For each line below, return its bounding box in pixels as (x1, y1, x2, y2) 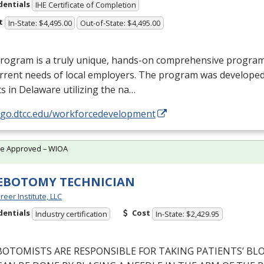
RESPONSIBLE (74, 244, 136, 258)
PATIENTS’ (194, 244, 246, 258)
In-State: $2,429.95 (156, 208, 220, 219)
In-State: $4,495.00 (8, 17, 72, 28)
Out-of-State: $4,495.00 (80, 17, 161, 28)
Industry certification (35, 208, 107, 219)
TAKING (159, 244, 194, 258)
